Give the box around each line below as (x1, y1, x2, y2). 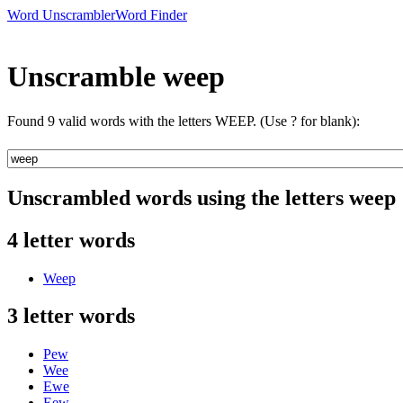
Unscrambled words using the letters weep (7, 185, 396, 210)
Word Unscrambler (7, 7, 115, 22)
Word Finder (115, 7, 187, 22)
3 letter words (7, 304, 135, 328)
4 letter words (7, 228, 135, 252)
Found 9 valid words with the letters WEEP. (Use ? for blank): (7, 112, 360, 129)
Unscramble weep (7, 60, 225, 94)
